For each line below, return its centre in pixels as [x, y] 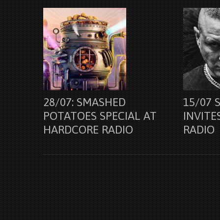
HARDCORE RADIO [88, 130]
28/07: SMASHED [84, 102]
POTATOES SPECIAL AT [100, 116]
